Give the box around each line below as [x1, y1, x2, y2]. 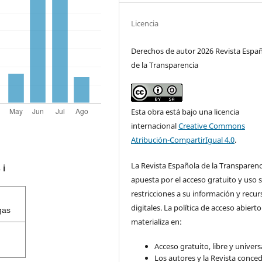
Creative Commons [178, 120, 246, 132]
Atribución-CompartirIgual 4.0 [131, 135, 235, 146]
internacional [131, 120, 179, 132]
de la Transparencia [131, 60, 199, 71]
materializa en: [131, 216, 182, 227]
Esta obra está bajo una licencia [131, 106, 240, 118]
